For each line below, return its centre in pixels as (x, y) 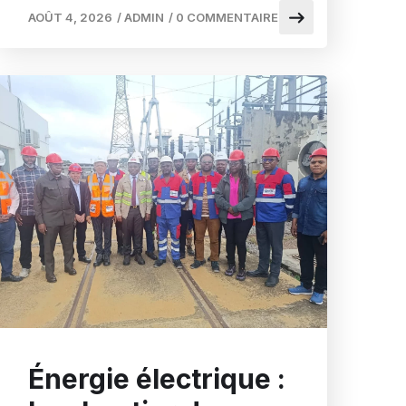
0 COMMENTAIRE (227, 18)
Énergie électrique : (157, 378)
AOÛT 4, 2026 (70, 18)
